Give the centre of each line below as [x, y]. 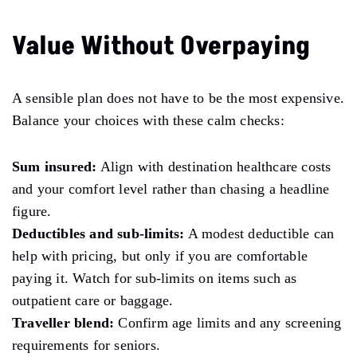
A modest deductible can [259, 233]
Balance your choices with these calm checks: [148, 120]
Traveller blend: [63, 322]
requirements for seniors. [86, 345]
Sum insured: [55, 166]
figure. [32, 211]
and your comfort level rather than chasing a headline [171, 188]
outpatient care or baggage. [93, 300]
